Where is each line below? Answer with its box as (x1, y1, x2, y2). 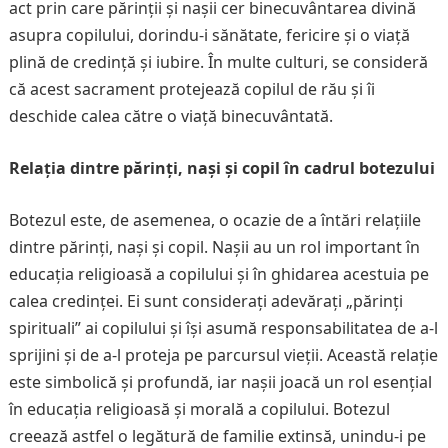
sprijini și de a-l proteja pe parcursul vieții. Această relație (8, 344, 438, 366)
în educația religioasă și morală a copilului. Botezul (8, 398, 390, 420)
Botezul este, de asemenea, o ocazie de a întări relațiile (8, 209, 421, 231)
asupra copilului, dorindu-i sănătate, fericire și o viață (8, 24, 410, 46)
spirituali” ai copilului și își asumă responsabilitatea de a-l (8, 317, 438, 339)
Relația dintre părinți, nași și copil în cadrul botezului (8, 157, 435, 179)
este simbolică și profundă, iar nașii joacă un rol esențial (8, 371, 432, 393)
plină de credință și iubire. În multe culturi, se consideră (8, 51, 428, 73)
